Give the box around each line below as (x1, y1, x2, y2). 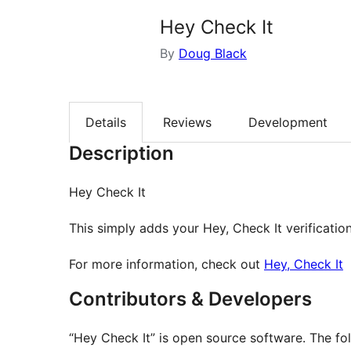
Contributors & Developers (69, 288, 312, 311)
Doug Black (179, 45, 247, 61)
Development (248, 114, 327, 131)
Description (69, 142, 174, 165)
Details (85, 114, 126, 131)
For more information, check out (69, 256, 264, 273)
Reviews (163, 114, 212, 131)
